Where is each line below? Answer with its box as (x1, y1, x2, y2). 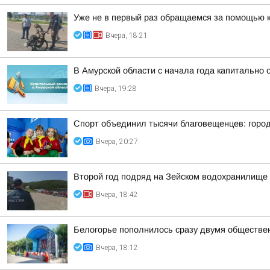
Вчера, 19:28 (95, 84, 137, 93)
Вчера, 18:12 (96, 243, 138, 252)
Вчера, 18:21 (105, 31, 148, 40)
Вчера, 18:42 (96, 190, 138, 199)
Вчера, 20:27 (96, 137, 138, 146)
